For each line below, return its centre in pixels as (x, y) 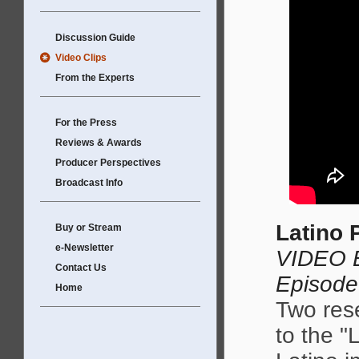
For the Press (86, 123)
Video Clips (81, 58)
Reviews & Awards (99, 143)
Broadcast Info (89, 183)
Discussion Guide (95, 38)
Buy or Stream (89, 228)
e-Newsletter (85, 248)
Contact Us (81, 268)
